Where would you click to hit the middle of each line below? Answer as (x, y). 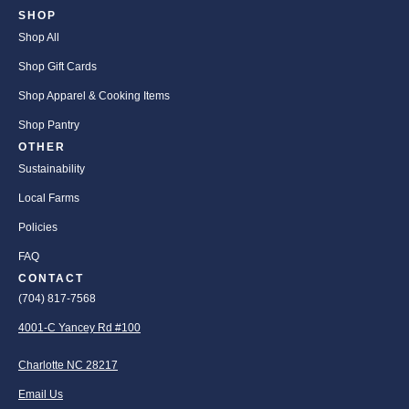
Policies (38, 228)
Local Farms (49, 199)
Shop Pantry (49, 126)
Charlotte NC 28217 (68, 366)
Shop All (39, 38)
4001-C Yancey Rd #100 (79, 328)
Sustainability (52, 169)
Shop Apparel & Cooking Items (94, 96)
